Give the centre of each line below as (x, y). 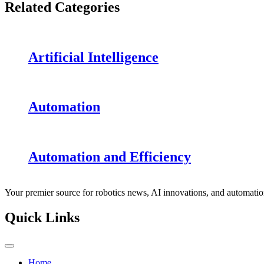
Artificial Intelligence (93, 57)
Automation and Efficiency (110, 157)
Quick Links (42, 218)
